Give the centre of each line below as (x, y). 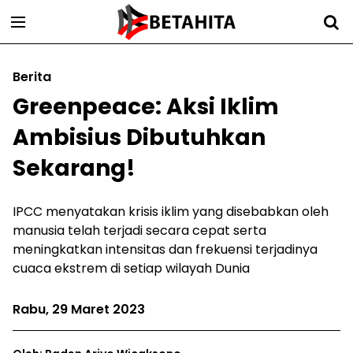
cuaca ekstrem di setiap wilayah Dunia (131, 268)
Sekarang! (74, 168)
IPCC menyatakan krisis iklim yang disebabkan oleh (171, 212)
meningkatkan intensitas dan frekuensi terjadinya (165, 249)
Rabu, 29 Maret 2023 (79, 309)
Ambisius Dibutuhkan (139, 137)
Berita (32, 77)
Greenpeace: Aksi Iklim (146, 107)
